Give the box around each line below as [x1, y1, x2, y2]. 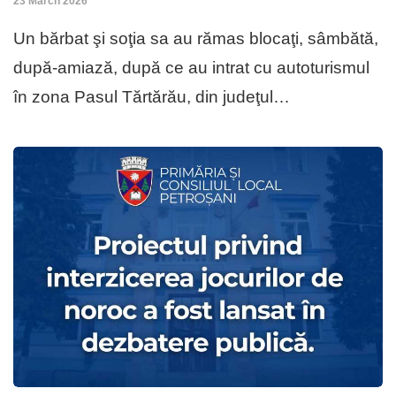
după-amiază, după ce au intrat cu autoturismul [13, 58, 369, 78]
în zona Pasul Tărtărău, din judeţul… [13, 88, 290, 107]
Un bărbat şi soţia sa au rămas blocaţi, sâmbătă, [13, 29, 378, 49]
